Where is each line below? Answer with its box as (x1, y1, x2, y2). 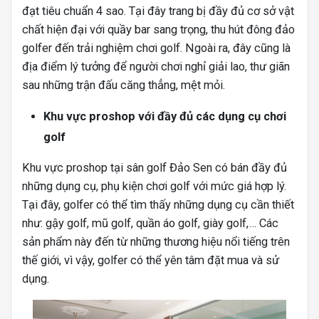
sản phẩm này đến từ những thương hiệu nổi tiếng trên (22, 235, 290, 249)
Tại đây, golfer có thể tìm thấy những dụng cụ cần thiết (22, 198, 294, 212)
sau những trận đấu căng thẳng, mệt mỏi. (22, 78, 225, 93)
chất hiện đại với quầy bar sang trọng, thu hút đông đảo (22, 23, 295, 37)
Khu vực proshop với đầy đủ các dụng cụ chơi (43, 110, 286, 124)
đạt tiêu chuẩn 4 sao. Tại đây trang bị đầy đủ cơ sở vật (22, 4, 294, 19)
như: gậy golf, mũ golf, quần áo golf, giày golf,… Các (22, 216, 278, 231)
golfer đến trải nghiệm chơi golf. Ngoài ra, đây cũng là (22, 41, 291, 56)
